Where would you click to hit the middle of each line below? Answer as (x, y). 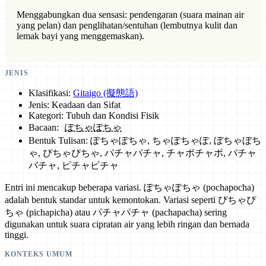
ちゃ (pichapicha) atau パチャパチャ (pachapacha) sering (116, 212)
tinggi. (17, 235)
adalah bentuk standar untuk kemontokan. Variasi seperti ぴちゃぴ (130, 199)
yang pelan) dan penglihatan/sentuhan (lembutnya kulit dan (127, 25)
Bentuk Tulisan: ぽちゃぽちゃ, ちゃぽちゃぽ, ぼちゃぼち (145, 140)
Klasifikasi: (51, 93)
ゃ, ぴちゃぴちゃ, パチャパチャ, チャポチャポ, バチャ (142, 153)
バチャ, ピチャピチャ (74, 165)
